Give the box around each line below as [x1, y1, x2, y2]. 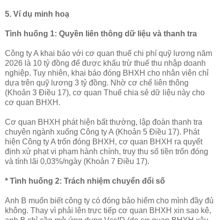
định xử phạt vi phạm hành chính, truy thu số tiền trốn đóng [5, 147, 208, 156]
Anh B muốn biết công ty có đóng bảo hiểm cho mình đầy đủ [5, 196, 214, 205]
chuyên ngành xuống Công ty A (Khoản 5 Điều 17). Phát [5, 127, 199, 136]
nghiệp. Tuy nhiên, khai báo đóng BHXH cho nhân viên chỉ [5, 68, 209, 77]
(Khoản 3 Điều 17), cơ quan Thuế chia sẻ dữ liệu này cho [5, 88, 205, 97]
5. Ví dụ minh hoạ [5, 9, 69, 18]
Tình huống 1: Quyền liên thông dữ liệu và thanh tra [5, 29, 199, 38]
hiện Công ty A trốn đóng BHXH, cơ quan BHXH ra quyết [5, 137, 202, 146]
